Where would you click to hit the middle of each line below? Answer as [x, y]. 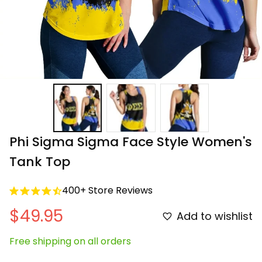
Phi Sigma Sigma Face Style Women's [131, 142]
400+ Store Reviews [107, 191]
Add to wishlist [215, 216]
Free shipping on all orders [70, 242]
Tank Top [40, 162]
